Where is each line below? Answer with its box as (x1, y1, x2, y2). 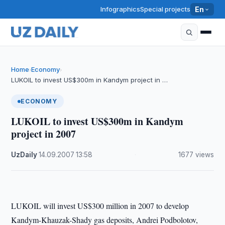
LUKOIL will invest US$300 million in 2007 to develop (11, 200, 189, 211)
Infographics (100, 5, 141, 13)
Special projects (140, 5, 191, 13)
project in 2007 (11, 127, 76, 141)
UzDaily (11, 151, 38, 159)
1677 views (178, 151, 214, 159)
